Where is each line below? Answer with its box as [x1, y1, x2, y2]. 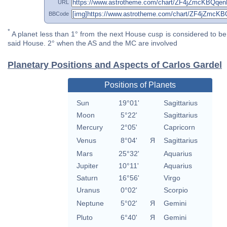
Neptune [76, 199, 104, 208]
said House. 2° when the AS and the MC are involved [8, 39, 177, 48]
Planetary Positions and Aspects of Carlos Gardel [8, 60, 222, 70]
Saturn [76, 174, 98, 182]
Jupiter [76, 162, 98, 170]
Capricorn [163, 123, 195, 132]
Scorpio [163, 186, 188, 195]
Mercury [76, 123, 103, 132]
